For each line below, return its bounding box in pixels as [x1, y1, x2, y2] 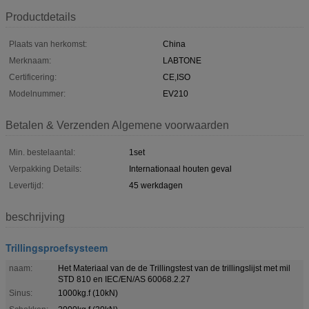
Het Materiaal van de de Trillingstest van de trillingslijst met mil [58, 263, 290, 273]
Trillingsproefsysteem [6, 240, 108, 255]
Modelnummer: [9, 88, 66, 99]
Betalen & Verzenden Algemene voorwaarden [6, 119, 229, 131]
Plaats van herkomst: [9, 39, 87, 49]
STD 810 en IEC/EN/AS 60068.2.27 [58, 274, 190, 284]
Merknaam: [9, 55, 51, 66]
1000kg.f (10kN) [58, 288, 118, 298]
